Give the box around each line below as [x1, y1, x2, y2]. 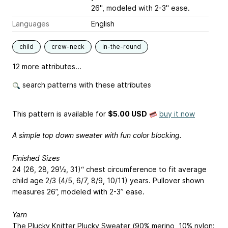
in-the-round [102, 43, 141, 51]
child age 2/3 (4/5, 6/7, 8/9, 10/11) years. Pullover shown [12, 176, 204, 185]
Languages [12, 19, 49, 28]
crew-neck [51, 43, 84, 51]
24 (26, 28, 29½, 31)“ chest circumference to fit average [12, 164, 207, 174]
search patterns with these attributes [20, 80, 151, 90]
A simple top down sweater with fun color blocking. [12, 131, 182, 140]
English [91, 19, 115, 28]
